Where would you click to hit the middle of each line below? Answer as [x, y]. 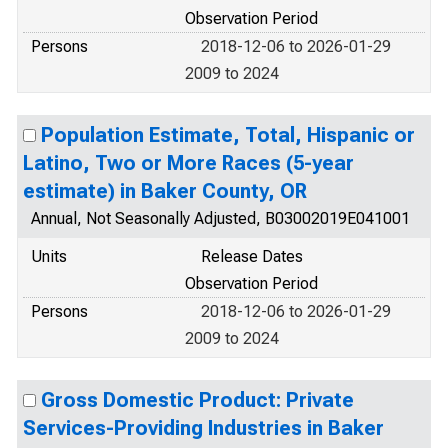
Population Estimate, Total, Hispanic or [228, 135]
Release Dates [252, 256]
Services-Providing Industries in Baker [203, 428]
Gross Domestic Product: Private [197, 400]
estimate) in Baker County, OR [165, 191]
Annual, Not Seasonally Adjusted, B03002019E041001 [220, 218]
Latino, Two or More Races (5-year [188, 163]
